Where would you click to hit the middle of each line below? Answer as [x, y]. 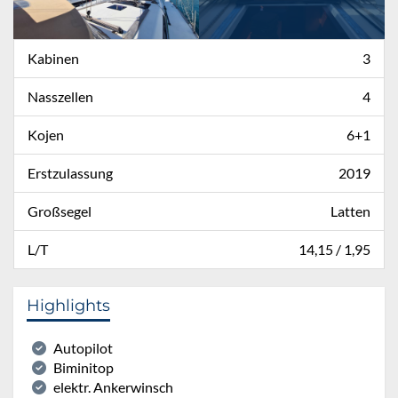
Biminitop [84, 367]
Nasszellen [60, 96]
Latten [350, 211]
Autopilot [83, 347]
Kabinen [53, 58]
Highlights [68, 305]
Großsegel [60, 211]
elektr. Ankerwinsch [113, 386]
